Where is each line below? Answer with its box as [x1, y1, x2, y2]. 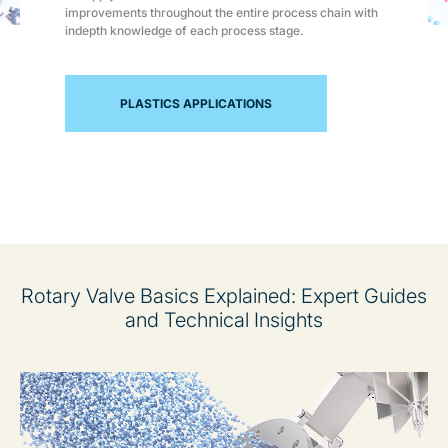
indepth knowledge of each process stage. [65, 23, 304, 39]
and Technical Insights [125, 308, 323, 333]
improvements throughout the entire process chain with [65, 5, 378, 21]
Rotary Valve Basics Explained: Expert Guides [21, 284, 427, 309]
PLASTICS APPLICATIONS [120, 95, 273, 111]
